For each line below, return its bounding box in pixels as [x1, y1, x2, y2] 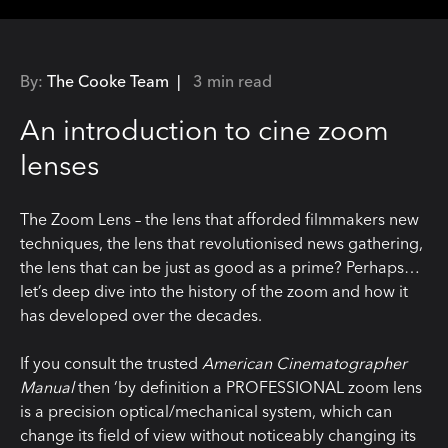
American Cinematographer [202, 353, 407, 374]
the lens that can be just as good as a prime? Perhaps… [20, 257, 420, 278]
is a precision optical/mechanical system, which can [20, 401, 392, 422]
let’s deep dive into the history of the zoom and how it [20, 281, 408, 302]
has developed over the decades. [20, 305, 262, 326]
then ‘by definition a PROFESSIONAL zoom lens [74, 377, 422, 398]
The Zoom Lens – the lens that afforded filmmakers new [20, 209, 419, 230]
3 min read [193, 71, 272, 92]
